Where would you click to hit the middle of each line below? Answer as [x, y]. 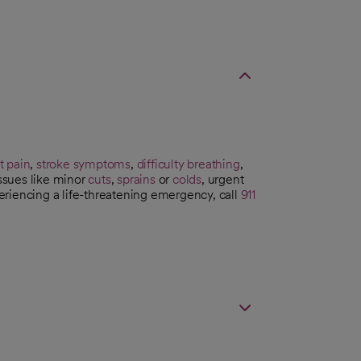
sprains [136, 179]
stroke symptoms [84, 164]
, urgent [223, 179]
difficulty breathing [188, 164]
